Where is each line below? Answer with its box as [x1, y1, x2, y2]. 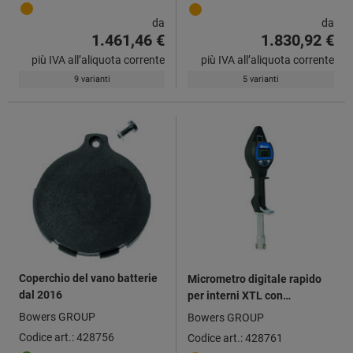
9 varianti [73, 73, 110, 84]
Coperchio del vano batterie [19, 271, 158, 284]
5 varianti [243, 73, 279, 84]
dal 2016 [19, 288, 62, 301]
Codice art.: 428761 [188, 331, 283, 344]
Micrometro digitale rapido [188, 272, 321, 285]
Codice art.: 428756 [19, 330, 114, 344]
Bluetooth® [188, 305, 246, 318]
